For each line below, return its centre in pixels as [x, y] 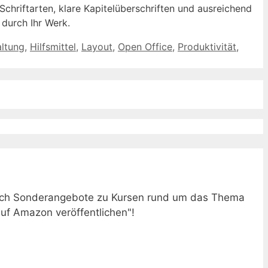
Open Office [145, 46]
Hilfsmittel [53, 46]
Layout [97, 46]
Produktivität [207, 46]
